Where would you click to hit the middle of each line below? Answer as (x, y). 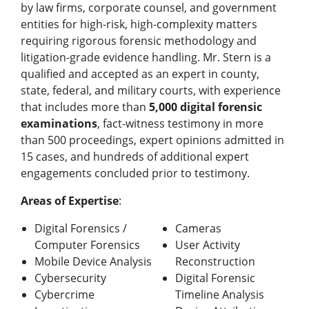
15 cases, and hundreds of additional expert (135, 157)
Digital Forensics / (81, 229)
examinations (59, 124)
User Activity (208, 245)
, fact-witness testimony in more (180, 124)
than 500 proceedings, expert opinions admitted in (152, 140)
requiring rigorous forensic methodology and (139, 41)
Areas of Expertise (70, 201)
